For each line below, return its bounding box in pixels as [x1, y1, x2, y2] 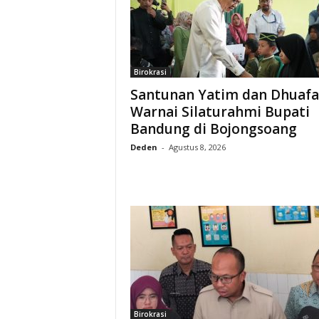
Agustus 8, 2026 [168, 141, 226, 152]
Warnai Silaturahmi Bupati [130, 102, 310, 121]
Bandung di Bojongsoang [130, 119, 297, 138]
